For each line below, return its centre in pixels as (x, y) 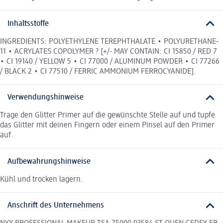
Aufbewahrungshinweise (49, 162)
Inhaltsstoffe (28, 24)
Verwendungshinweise (46, 98)
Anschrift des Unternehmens (56, 206)
